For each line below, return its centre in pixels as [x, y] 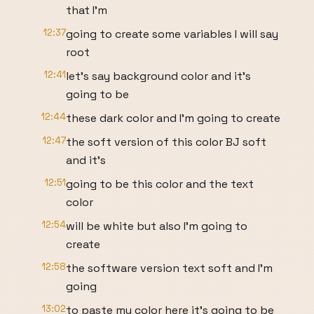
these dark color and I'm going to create [173, 118]
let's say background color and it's [158, 76]
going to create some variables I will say [172, 34]
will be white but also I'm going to [157, 226]
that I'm [87, 10]
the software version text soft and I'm [169, 268]
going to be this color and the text [160, 184]
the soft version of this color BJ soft [166, 142]
